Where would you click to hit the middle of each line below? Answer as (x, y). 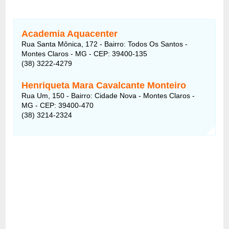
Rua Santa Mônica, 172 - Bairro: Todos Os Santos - (105, 44)
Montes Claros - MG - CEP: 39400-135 (85, 53)
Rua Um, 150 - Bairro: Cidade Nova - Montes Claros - (108, 95)
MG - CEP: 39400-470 (58, 105)
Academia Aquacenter (70, 33)
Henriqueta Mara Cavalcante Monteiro (104, 85)
